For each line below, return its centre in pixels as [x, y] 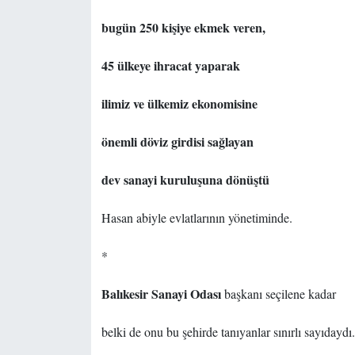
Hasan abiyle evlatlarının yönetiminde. [197, 218]
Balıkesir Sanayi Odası [162, 294]
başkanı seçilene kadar [280, 294]
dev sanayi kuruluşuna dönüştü [185, 180]
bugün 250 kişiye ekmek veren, [183, 28]
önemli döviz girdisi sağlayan [177, 142]
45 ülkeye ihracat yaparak [170, 66]
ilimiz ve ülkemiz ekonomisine [179, 104]
